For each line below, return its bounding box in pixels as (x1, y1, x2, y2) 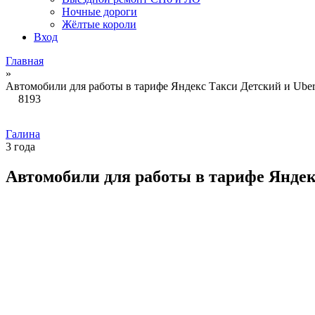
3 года (6, 141, 35, 153)
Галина (6, 128, 40, 140)
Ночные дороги (62, 6, 137, 18)
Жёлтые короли (62, 18, 136, 30)
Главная (6, 55, 44, 67)
